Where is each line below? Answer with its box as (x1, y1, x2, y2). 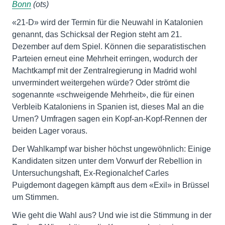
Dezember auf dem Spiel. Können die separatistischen (12, 42, 206, 51)
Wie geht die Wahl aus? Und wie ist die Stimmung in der (12, 211, 211, 219)
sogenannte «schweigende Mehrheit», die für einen (12, 90, 194, 99)
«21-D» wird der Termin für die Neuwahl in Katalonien (12, 18, 203, 27)
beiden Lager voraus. (12, 127, 87, 135)
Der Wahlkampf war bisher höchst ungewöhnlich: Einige (12, 145, 211, 153)
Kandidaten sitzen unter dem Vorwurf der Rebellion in (12, 157, 202, 165)
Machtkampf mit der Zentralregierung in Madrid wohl (12, 66, 197, 75)
